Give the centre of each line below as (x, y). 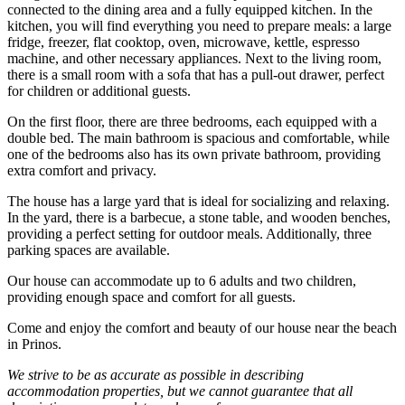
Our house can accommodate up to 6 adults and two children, (182, 280)
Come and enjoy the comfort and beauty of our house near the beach (202, 327)
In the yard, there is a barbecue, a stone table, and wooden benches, (199, 217)
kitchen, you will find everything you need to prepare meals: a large (199, 25)
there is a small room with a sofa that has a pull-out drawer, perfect (196, 74)
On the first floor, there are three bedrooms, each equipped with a (192, 121)
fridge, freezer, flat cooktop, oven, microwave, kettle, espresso (184, 42)
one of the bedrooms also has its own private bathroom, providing (194, 154)
